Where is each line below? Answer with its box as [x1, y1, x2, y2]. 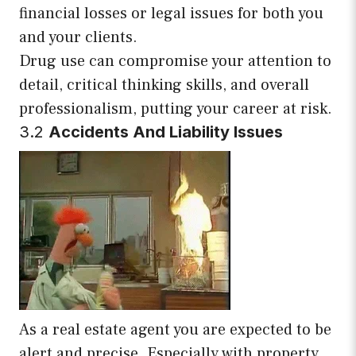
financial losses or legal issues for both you [19, 3, 323, 25]
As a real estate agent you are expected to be [19, 319, 331, 341]
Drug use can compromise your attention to [19, 51, 331, 72]
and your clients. [19, 27, 137, 48]
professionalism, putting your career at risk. [19, 99, 332, 120]
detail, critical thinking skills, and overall [19, 75, 309, 96]
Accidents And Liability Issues [48, 122, 283, 142]
